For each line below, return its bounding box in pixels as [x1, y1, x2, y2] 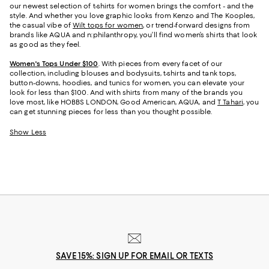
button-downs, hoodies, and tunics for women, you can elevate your [10, 79, 245, 88]
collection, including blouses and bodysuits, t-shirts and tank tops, [10, 69, 237, 78]
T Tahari [217, 98, 243, 107]
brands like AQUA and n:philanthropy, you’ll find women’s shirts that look [10, 31, 258, 40]
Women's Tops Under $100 [10, 59, 98, 68]
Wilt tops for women [73, 21, 144, 30]
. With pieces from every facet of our [98, 59, 223, 68]
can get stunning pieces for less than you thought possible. [10, 107, 214, 116]
